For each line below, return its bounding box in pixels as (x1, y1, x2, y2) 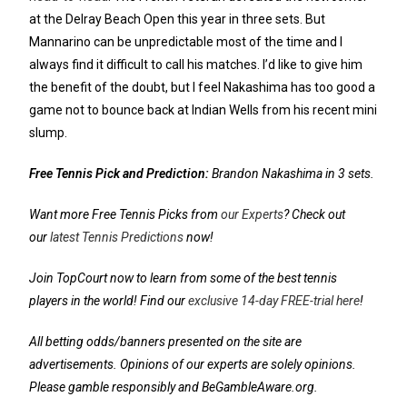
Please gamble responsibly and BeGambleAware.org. (29, 380, 319, 395)
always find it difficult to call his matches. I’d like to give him (29, 57, 363, 73)
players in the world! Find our (29, 293, 189, 309)
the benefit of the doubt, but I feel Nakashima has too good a (29, 80, 376, 95)
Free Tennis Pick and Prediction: (29, 166, 210, 182)
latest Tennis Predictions (50, 230, 184, 245)
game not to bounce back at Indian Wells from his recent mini (29, 103, 378, 118)
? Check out (283, 207, 346, 223)
